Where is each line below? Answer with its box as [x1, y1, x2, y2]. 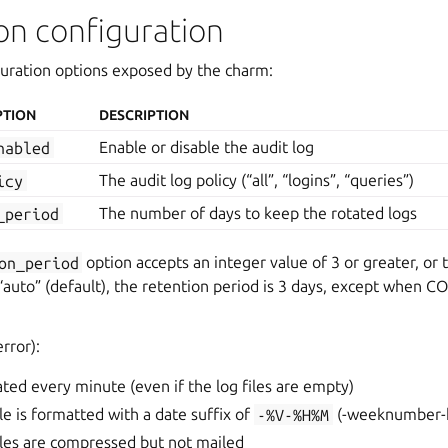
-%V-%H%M [257, 405, 330, 424]
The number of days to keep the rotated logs [99, 204, 418, 223]
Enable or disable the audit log [99, 138, 315, 157]
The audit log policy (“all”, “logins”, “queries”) [99, 171, 415, 190]
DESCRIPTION [99, 107, 190, 124]
